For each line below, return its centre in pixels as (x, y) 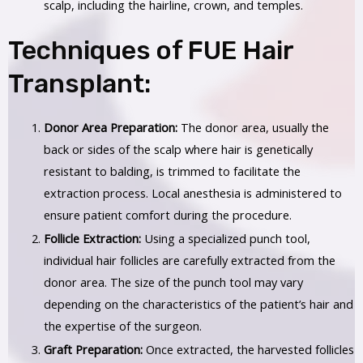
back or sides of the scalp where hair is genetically (178, 149)
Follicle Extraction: (92, 238)
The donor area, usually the (253, 127)
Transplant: (79, 83)
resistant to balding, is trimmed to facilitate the (172, 171)
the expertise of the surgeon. (122, 325)
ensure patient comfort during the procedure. (167, 214)
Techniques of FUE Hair (151, 50)
